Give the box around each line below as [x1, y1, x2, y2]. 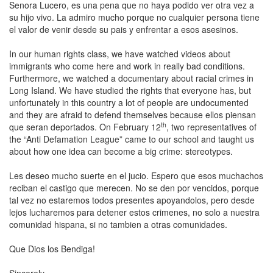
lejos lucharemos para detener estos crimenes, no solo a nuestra [9, 206, 260, 218]
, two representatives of [166, 121, 257, 133]
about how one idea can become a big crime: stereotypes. [9, 145, 233, 157]
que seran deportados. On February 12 [9, 121, 161, 133]
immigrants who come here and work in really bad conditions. [9, 60, 245, 72]
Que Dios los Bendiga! [9, 243, 95, 255]
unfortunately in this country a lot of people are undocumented [9, 96, 249, 108]
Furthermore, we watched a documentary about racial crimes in [9, 72, 253, 84]
